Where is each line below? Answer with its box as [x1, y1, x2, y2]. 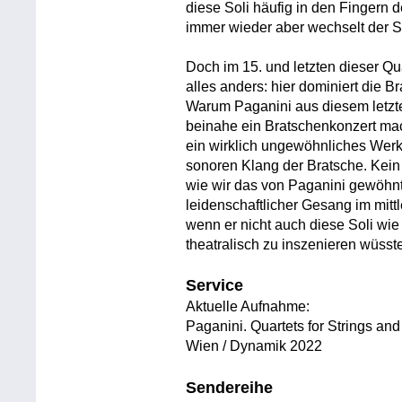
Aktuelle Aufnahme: [186, 299, 310, 315]
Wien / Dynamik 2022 [186, 338, 323, 354]
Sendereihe [186, 378, 274, 397]
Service [186, 276, 244, 295]
